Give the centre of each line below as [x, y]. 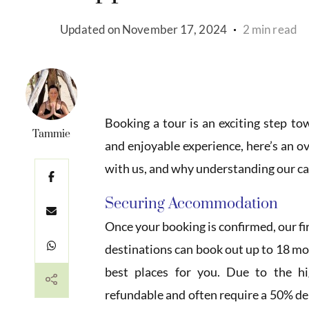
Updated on [91, 30]
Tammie [51, 134]
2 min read [270, 30]
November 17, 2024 [175, 30]
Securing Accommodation [191, 204]
